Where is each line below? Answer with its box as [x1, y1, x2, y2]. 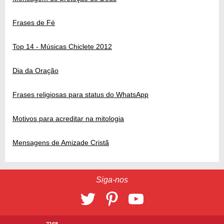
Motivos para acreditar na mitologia [12, 114, 124, 123]
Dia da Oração [12, 66, 58, 75]
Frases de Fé [12, 18, 55, 27]
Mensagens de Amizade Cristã [12, 138, 109, 147]
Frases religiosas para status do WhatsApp [12, 90, 148, 99]
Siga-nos [96, 175, 128, 184]
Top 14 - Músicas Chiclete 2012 [12, 42, 112, 51]
